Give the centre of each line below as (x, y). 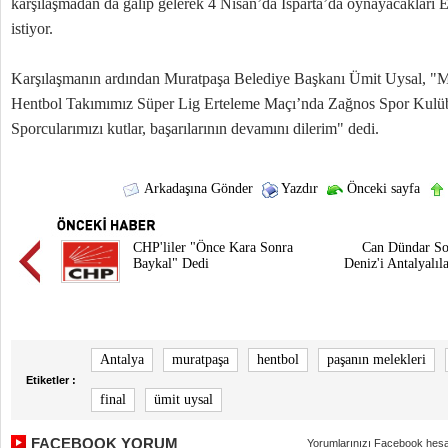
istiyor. (32, 28)
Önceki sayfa (381, 188)
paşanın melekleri (376, 359)
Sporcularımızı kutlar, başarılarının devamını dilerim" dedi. (195, 128)
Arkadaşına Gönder (196, 188)
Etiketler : (51, 380)
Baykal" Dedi (171, 263)
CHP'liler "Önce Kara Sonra (213, 247)
